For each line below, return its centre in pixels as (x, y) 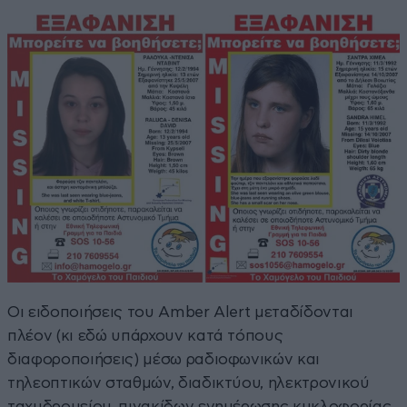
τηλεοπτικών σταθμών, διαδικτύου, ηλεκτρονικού (189, 383)
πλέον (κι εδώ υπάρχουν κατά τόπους (145, 336)
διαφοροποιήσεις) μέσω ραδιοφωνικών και (164, 360)
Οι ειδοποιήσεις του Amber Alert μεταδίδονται (181, 313)
